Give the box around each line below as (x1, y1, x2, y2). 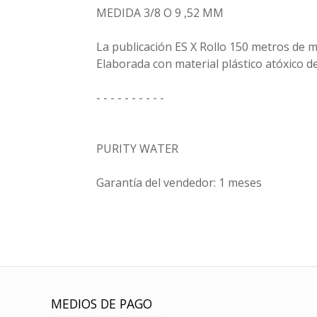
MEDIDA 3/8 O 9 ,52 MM (96, 4, 224, 21)
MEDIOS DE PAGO (51, 295, 152, 313)
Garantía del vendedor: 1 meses (96, 174, 262, 190)
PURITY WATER (96, 140, 178, 156)
